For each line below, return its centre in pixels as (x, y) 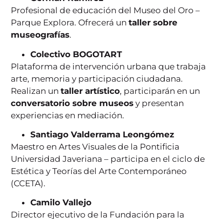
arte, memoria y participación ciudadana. (97, 78)
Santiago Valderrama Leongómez (102, 135)
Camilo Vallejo (61, 203)
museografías (40, 35)
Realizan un (36, 91)
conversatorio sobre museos (72, 103)
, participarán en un (160, 91)
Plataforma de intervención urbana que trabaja (109, 66)
